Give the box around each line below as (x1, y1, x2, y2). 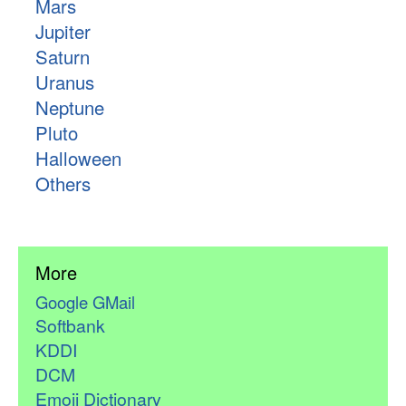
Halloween (34, 145, 121, 172)
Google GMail (34, 289, 135, 314)
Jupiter (34, 18, 91, 45)
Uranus (34, 69, 94, 96)
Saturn (34, 43, 90, 71)
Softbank (34, 312, 105, 338)
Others (34, 170, 91, 198)
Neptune (34, 94, 104, 121)
